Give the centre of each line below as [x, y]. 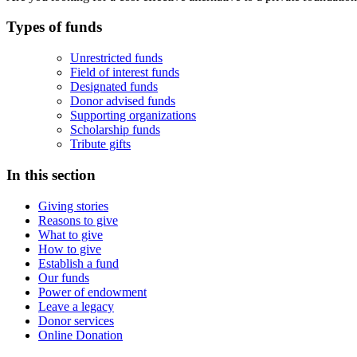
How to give [70, 249]
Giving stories [73, 206]
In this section [51, 175]
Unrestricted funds [116, 58]
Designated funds [114, 87]
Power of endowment [92, 292]
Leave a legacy [76, 306]
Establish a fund [78, 263]
